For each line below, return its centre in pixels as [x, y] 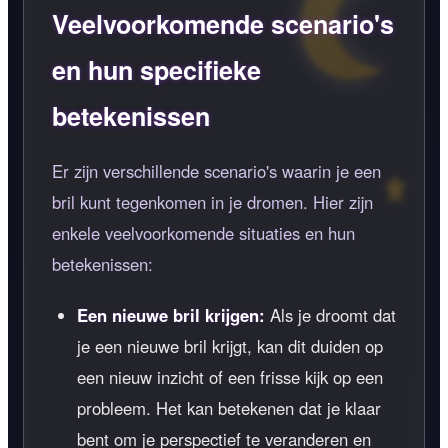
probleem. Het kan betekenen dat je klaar [229, 407]
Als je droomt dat [330, 314]
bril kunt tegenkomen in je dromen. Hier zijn [212, 201]
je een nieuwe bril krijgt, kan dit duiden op [230, 345]
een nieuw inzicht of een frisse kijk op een [230, 376]
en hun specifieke [156, 69]
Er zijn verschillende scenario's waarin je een [216, 170]
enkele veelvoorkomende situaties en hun [203, 232]
